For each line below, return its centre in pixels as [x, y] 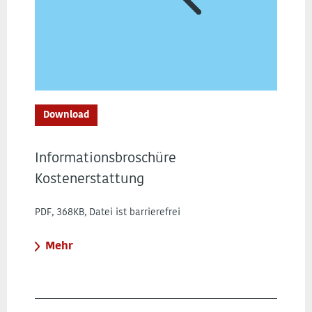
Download [66, 115]
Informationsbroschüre [106, 159]
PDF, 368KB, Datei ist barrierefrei [108, 213]
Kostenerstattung [89, 180]
